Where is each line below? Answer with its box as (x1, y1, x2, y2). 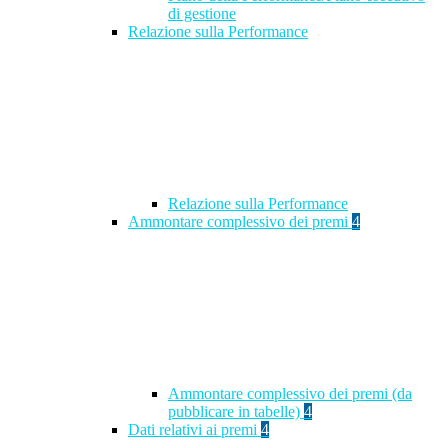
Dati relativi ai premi (128, 421, 261, 439)
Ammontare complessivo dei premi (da (168, 385, 412, 403)
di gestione (168, 5, 236, 23)
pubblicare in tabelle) (168, 403, 304, 421)
